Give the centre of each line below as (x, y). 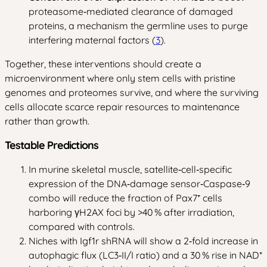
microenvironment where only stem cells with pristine (120, 78)
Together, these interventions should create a (103, 63)
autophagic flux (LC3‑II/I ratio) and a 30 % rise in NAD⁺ (145, 255)
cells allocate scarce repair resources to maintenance (122, 106)
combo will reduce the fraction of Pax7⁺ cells (125, 198)
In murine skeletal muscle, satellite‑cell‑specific (130, 169)
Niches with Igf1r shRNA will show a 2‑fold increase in (143, 240)
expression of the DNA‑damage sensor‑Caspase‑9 (139, 183)
